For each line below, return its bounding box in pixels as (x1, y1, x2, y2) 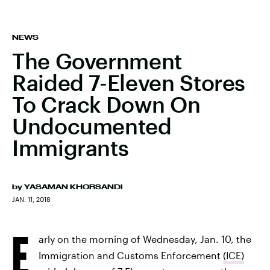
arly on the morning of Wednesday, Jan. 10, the (39, 233, 251, 245)
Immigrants (12, 135, 129, 160)
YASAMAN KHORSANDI (24, 183, 122, 190)
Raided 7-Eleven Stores (12, 70, 246, 95)
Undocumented (12, 113, 172, 139)
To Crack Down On (12, 92, 201, 117)
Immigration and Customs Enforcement (39, 250, 223, 261)
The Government (12, 48, 182, 74)
